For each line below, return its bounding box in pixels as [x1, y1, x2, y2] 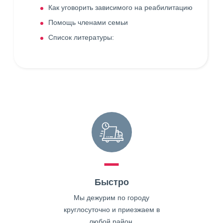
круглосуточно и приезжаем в [63, 206, 160, 214]
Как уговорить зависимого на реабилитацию [48, 3, 193, 11]
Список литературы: [48, 33, 114, 41]
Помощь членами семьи [48, 18, 128, 26]
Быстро [94, 177, 129, 187]
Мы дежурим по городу [74, 194, 149, 202]
